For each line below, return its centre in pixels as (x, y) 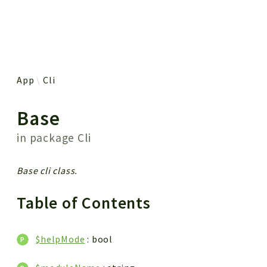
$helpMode (60, 239)
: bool (99, 239)
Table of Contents (86, 203)
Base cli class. (47, 170)
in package (47, 137)
